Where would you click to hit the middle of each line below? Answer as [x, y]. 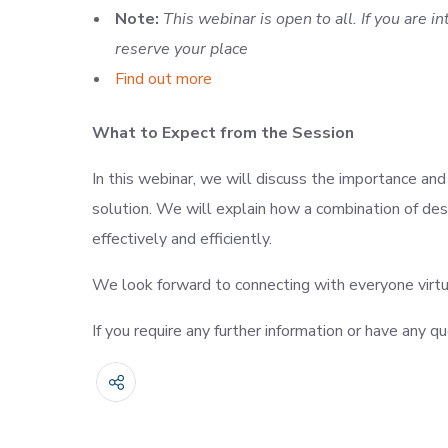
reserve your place [181, 49]
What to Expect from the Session [225, 133]
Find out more [163, 79]
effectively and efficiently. [182, 239]
